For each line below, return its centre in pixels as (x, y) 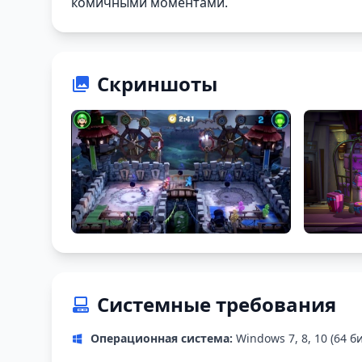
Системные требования (217, 305)
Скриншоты (157, 84)
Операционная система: (162, 339)
